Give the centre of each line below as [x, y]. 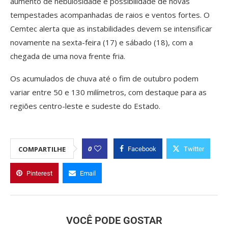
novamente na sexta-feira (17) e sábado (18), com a [102, 42]
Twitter [194, 149]
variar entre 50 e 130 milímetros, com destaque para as [108, 92]
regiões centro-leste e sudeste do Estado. [85, 106]
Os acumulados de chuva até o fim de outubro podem [104, 78]
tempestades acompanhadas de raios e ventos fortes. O [110, 15]
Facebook [142, 149]
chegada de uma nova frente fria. [68, 56]
